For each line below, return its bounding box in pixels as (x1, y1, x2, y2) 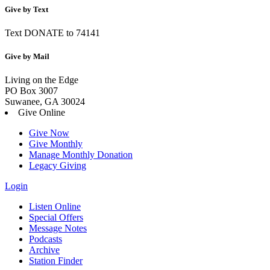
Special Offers (29, 212, 83, 223)
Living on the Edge (5, 75, 78, 86)
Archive (29, 245, 60, 256)
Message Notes (29, 223, 87, 234)
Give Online (18, 107, 65, 118)
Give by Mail (5, 52, 49, 61)
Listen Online (29, 201, 81, 212)
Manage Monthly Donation (29, 149, 133, 160)
